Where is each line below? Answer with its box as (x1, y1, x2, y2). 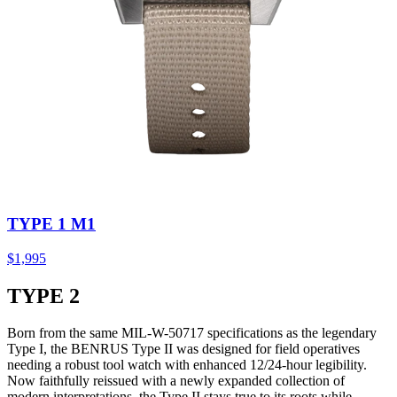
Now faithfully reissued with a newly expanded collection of (7, 373, 345, 389)
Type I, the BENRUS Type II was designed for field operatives (7, 341, 360, 357)
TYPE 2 (7, 284, 80, 307)
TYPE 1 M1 (7, 214, 96, 233)
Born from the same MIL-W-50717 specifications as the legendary (7, 325, 377, 341)
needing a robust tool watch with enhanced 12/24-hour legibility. (7, 357, 367, 373)
